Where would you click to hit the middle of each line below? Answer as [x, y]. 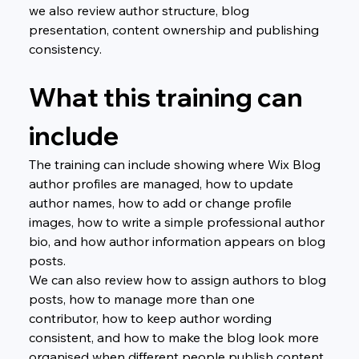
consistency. [65, 48]
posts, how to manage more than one [143, 298]
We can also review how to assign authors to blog [179, 279]
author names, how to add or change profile [161, 202]
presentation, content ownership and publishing [175, 29]
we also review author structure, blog [140, 10]
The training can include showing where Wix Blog [176, 164]
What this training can [168, 97]
